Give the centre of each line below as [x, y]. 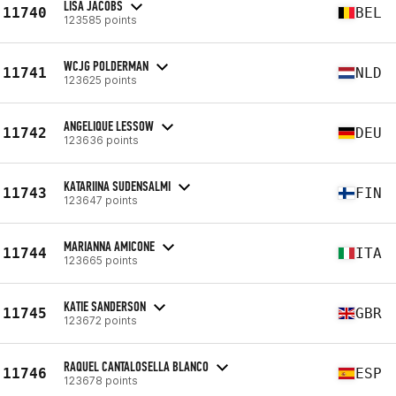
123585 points [100, 19]
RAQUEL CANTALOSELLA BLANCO [136, 366]
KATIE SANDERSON [105, 306]
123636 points [101, 140]
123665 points [101, 260]
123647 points [101, 200]
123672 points [100, 320]
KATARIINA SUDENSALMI [117, 186]
